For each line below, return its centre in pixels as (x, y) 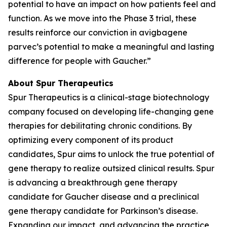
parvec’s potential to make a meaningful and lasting (111, 46)
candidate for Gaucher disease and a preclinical (104, 196)
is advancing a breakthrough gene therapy (93, 182)
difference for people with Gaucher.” (80, 61)
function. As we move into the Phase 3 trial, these (102, 18)
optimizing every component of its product (91, 140)
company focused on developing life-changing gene (111, 111)
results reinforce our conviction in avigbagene (98, 32)
